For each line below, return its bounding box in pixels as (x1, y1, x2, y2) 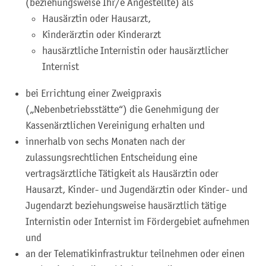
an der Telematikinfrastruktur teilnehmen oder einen (26, 247, 245, 259)
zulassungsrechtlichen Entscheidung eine (26, 151, 197, 163)
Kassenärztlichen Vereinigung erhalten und (26, 119, 205, 131)
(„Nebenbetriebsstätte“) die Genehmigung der (26, 103, 219, 115)
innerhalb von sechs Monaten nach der (26, 135, 185, 147)
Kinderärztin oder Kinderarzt (42, 28, 161, 40)
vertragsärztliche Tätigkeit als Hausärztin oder (26, 167, 218, 179)
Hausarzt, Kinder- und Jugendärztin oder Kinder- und (26, 183, 248, 195)
